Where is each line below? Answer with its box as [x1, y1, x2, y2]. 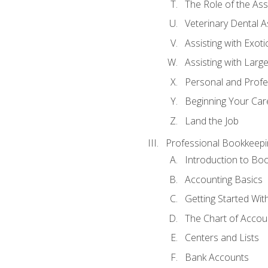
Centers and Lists [184, 231, 259, 245]
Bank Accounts [184, 250, 249, 264]
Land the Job [184, 114, 239, 127]
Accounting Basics [184, 172, 263, 186]
